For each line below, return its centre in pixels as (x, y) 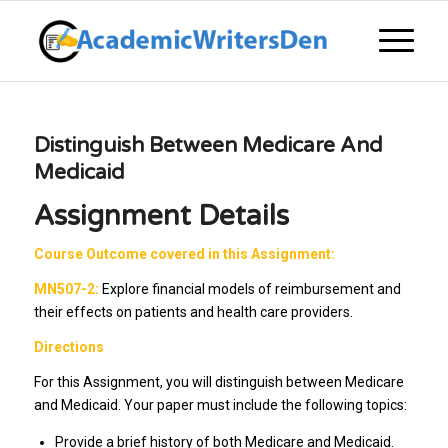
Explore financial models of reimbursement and (249, 288)
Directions (68, 346)
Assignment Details (161, 216)
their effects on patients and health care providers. (193, 311)
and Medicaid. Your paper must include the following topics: (220, 404)
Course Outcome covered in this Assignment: (184, 253)
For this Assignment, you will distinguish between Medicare (218, 381)
